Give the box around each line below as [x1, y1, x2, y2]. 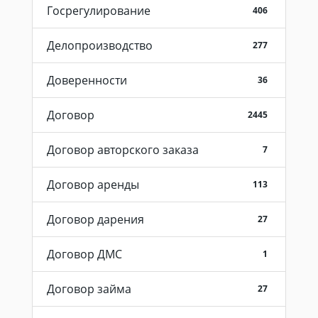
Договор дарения [47, 211, 144, 227]
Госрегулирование [47, 2, 150, 18]
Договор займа [47, 280, 131, 297]
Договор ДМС [47, 246, 122, 262]
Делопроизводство [47, 37, 153, 53]
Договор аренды [47, 176, 139, 192]
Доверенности [47, 72, 127, 88]
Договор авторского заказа [47, 141, 199, 158]
